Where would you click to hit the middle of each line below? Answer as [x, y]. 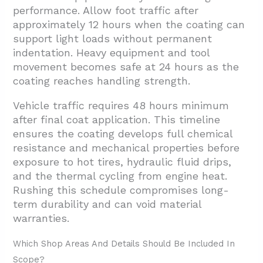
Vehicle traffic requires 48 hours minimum [121, 106]
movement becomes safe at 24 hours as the [126, 67]
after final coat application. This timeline [117, 120]
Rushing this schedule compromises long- [121, 190]
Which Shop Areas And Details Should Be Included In [124, 244]
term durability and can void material [107, 204]
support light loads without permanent [113, 39]
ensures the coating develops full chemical [123, 134]
